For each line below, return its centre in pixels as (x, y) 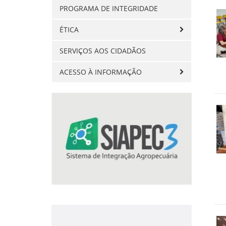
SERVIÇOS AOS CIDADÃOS (103, 50)
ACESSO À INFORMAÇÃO (102, 72)
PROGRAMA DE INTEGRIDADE (109, 8)
